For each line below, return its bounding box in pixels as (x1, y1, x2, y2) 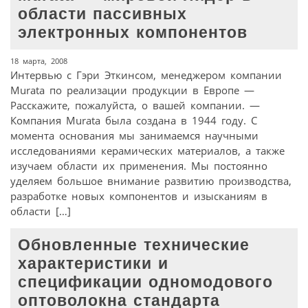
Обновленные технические (18, 236, 250, 254)
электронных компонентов (18, 23, 248, 41)
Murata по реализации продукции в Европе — (10, 83, 254, 98)
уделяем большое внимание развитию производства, (10, 174, 291, 188)
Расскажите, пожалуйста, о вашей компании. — (10, 98, 260, 113)
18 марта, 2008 (10, 56, 67, 67)
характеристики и (18, 255, 169, 273)
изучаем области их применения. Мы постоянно (10, 159, 267, 173)
